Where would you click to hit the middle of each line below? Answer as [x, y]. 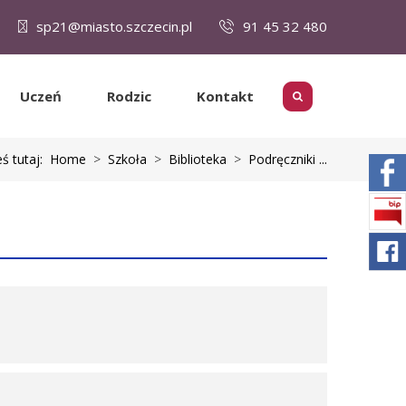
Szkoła [127, 159]
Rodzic [129, 96]
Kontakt [225, 96]
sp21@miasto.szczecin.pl [114, 26]
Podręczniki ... [288, 159]
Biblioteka [198, 159]
